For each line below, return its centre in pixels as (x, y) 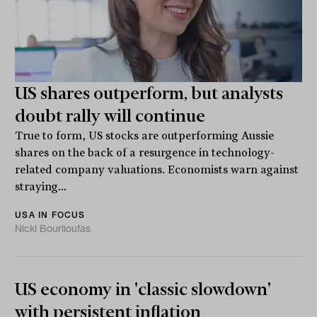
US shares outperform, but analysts (149, 94)
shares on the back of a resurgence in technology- (145, 153)
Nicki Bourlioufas (53, 229)
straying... (41, 187)
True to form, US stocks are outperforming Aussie (145, 136)
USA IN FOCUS (50, 215)
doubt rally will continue (110, 116)
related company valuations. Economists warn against (157, 170)
